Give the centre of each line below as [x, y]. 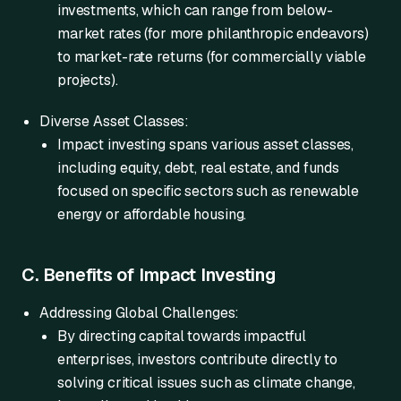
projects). [88, 80]
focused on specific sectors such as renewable [209, 191]
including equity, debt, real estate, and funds [199, 168]
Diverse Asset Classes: [115, 121]
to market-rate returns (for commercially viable [212, 57]
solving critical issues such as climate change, [206, 383]
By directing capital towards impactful [182, 336]
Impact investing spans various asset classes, [206, 145]
